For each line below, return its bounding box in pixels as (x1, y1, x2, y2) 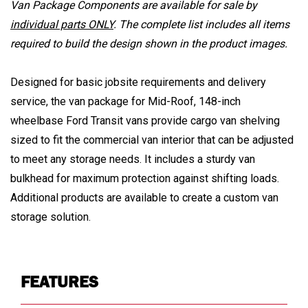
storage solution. (10, 210, 91, 223)
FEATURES (21, 272, 98, 291)
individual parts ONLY (10, 17, 113, 31)
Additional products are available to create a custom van (10, 190, 278, 204)
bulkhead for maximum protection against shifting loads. (10, 171, 279, 185)
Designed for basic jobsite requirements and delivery (10, 75, 266, 89)
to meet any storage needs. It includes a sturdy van (10, 152, 255, 166)
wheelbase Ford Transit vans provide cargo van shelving (10, 113, 280, 127)
